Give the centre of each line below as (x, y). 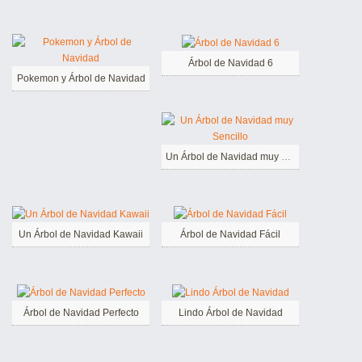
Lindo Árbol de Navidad (230, 313)
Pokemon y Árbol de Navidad (81, 78)
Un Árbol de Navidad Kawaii (81, 235)
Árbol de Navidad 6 (230, 63)
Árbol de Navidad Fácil (230, 235)
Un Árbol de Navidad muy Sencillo (286, 156)
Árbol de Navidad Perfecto (81, 313)
